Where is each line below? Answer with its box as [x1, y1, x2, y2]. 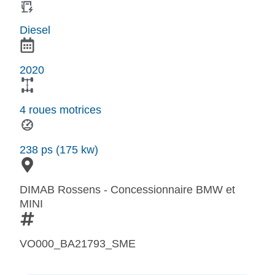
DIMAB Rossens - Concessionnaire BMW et [20, 184, 235, 196]
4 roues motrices [20, 104, 101, 117]
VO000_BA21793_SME [20, 238, 136, 250]
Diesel [20, 24, 50, 37]
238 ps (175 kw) [20, 144, 98, 157]
